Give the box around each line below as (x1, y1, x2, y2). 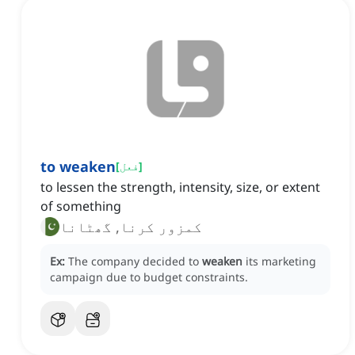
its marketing (246, 254, 316, 269)
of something (40, 197, 121, 216)
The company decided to (68, 254, 202, 269)
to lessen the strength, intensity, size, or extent (40, 178, 320, 197)
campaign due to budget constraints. (50, 269, 248, 285)
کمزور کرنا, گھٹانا (59, 217, 202, 237)
